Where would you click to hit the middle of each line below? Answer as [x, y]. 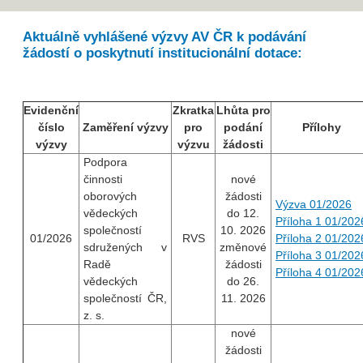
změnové [243, 248]
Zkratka [193, 111]
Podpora [105, 162]
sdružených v [125, 248]
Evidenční [51, 111]
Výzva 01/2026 [314, 205]
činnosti [103, 179]
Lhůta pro [243, 111]
